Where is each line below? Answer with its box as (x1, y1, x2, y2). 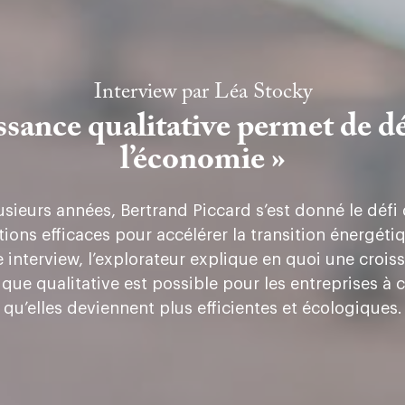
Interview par (93, 80, 214, 103)
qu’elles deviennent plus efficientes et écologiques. (3, 299, 402, 316)
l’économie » (119, 144, 286, 177)
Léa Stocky (213, 80, 312, 103)
